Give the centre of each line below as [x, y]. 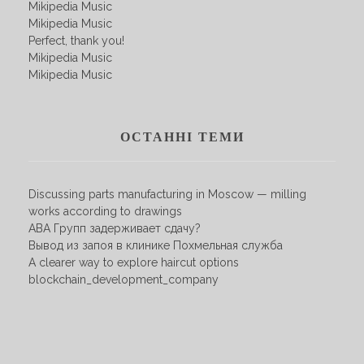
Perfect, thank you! [76, 40]
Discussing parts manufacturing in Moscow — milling [167, 194]
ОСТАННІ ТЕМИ [182, 137]
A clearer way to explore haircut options [134, 262]
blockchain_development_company [123, 279]
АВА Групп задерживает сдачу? [115, 228]
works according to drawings [105, 211]
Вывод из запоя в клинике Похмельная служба [156, 245]
